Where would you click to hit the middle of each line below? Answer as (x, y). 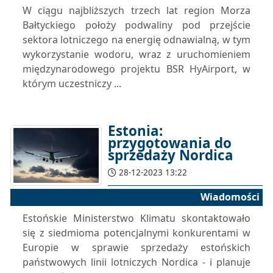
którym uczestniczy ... (72, 83)
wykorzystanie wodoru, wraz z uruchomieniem (136, 54)
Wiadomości (230, 197)
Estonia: (135, 131)
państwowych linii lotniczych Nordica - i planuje (136, 262)
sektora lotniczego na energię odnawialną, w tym (136, 40)
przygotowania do (170, 143)
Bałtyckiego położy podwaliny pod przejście (136, 25)
